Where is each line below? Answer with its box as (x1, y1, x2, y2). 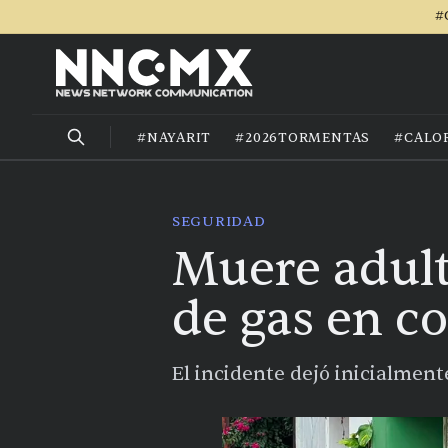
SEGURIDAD (172, 213, 266, 230)
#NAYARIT (137, 129, 212, 146)
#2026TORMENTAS (235, 129, 371, 146)
